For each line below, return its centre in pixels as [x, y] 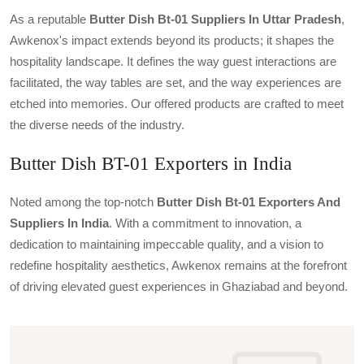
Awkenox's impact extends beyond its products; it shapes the [172, 40]
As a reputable [50, 19]
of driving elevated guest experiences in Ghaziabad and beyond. [179, 286]
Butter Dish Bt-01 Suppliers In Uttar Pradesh [215, 19]
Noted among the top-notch [83, 202]
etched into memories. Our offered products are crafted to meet [177, 104]
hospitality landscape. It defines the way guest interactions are [173, 61]
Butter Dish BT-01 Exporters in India [151, 163]
